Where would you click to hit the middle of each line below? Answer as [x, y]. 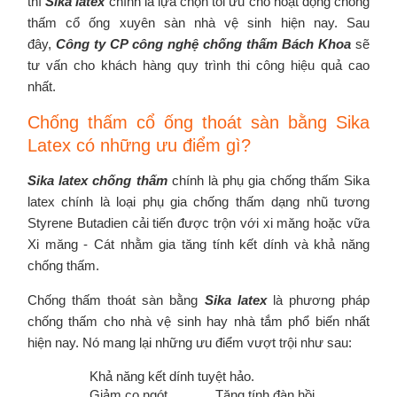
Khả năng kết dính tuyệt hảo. [172, 376]
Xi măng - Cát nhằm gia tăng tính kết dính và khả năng [198, 244]
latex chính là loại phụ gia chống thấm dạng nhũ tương [198, 201]
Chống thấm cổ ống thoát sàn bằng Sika [198, 122]
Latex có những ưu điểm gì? [139, 145]
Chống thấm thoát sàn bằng [116, 300]
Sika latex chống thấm [97, 180]
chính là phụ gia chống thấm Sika [269, 180]
